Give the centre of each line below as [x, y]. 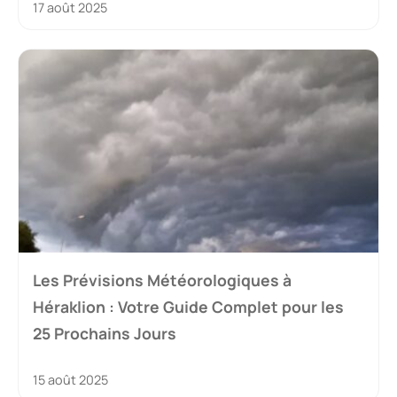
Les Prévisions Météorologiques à [162, 280]
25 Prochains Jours [105, 333]
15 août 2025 [70, 379]
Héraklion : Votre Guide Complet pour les [188, 306]
